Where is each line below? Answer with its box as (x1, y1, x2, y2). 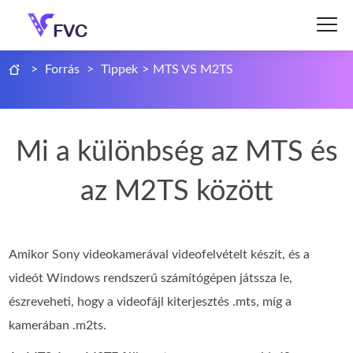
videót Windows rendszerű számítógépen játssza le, (9, 272, 293, 284)
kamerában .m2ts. (9, 319, 107, 332)
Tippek (101, 63, 139, 76)
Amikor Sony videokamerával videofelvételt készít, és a (9, 248, 310, 261)
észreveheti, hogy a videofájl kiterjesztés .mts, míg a (9, 295, 292, 308)
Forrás (45, 63, 80, 76)
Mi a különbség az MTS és (15, 138, 338, 166)
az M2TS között (80, 177, 273, 206)
